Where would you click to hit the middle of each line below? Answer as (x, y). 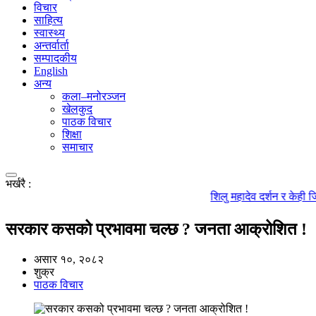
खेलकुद (77, 109)
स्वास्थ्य (49, 32)
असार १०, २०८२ (69, 259)
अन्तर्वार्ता (51, 45)
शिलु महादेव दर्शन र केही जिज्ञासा (249, 196)
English (51, 71)
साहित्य (48, 20)
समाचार (78, 147)
